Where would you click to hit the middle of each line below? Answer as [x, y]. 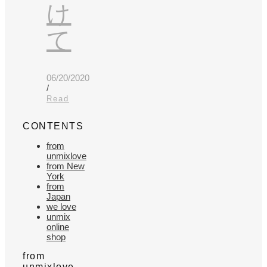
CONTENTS [53, 126]
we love [61, 207]
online [58, 227]
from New [66, 166]
